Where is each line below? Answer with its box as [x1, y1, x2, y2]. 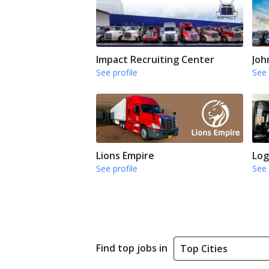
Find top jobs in [96, 241, 168, 255]
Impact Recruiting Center [96, 53, 214, 67]
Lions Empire [96, 148, 154, 162]
